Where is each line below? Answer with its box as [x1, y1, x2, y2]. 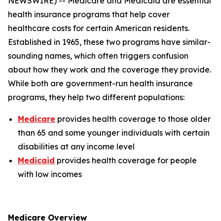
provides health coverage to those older [55, 114, 211, 124]
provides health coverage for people [55, 155, 197, 165]
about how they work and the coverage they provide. [8, 65, 211, 74]
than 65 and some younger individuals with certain [18, 128, 210, 138]
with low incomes [18, 169, 82, 179]
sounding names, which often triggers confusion [8, 51, 188, 61]
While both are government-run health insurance [8, 78, 193, 88]
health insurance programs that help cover [8, 9, 170, 19]
